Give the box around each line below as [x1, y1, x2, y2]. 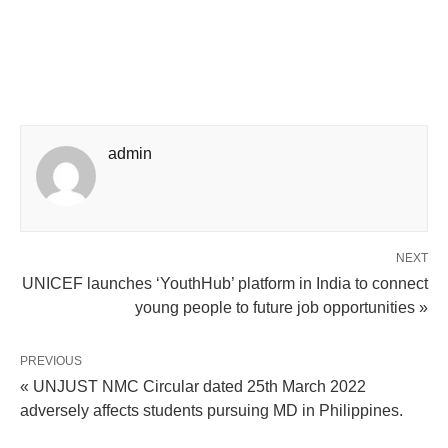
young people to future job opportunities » [135, 299, 428, 316]
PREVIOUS [20, 354, 82, 368]
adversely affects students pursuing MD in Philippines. [20, 402, 403, 419]
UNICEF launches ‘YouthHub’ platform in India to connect [22, 275, 428, 292]
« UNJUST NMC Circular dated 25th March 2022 [20, 378, 366, 395]
